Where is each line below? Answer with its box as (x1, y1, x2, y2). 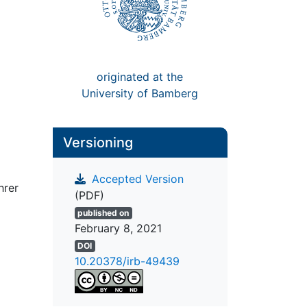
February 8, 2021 (74, 221, 162, 236)
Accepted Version (88, 172, 184, 186)
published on (77, 208, 130, 219)
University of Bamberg (82, 86, 199, 100)
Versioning (62, 134, 133, 151)
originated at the (97, 69, 184, 84)
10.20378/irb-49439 (74, 254, 180, 269)
